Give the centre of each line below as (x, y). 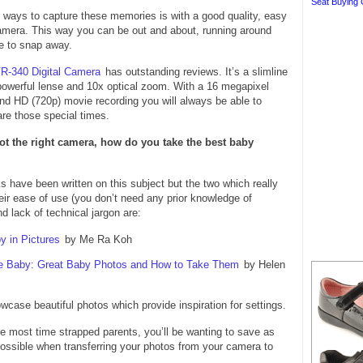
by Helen (265, 265)
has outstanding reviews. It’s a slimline (196, 72)
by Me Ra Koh (98, 239)
